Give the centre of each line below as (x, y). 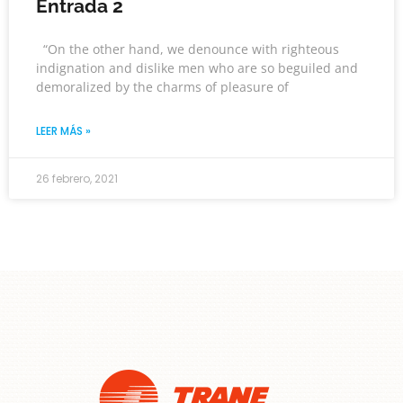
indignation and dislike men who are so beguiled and (197, 68)
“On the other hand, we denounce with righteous (188, 49)
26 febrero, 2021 (77, 179)
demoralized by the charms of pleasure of (162, 87)
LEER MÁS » (63, 131)
